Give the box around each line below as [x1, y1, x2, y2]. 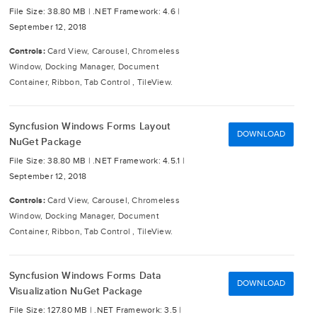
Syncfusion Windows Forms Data [8, 270, 161, 282]
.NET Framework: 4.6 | [93, 6, 180, 17]
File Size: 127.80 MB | [8, 305, 95, 316]
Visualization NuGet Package [8, 285, 143, 297]
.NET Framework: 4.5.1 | [93, 156, 185, 166]
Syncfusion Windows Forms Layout [8, 120, 171, 132]
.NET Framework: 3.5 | [94, 305, 182, 316]
